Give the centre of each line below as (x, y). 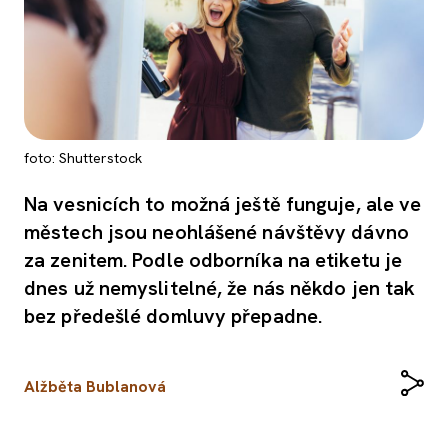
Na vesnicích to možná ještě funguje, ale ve (223, 204)
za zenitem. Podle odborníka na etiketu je (213, 260)
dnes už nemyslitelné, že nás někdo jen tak (220, 288)
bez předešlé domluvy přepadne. (173, 316)
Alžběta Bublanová (95, 386)
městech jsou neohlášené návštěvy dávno (216, 232)
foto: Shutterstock (83, 158)
